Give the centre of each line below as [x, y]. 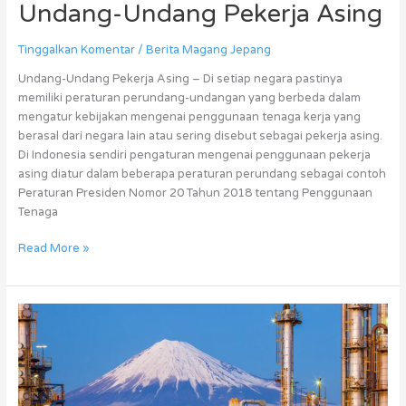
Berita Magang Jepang [208, 50]
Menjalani [43, 330]
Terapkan [42, 387]
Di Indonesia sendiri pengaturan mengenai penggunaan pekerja [194, 155]
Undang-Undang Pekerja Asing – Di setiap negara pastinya [180, 79]
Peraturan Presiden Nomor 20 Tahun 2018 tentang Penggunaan [195, 193]
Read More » [53, 249]
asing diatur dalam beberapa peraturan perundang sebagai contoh [202, 174]
